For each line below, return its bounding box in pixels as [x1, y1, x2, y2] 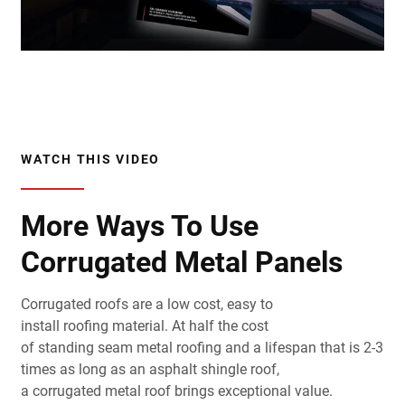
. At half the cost [165, 316, 268, 334]
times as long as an [21, 360, 149, 378]
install [21, 316, 63, 334]
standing [38, 338, 98, 356]
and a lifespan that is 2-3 [221, 338, 383, 356]
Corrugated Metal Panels [21, 244, 343, 279]
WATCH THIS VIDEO [21, 151, 160, 166]
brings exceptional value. [171, 381, 333, 400]
